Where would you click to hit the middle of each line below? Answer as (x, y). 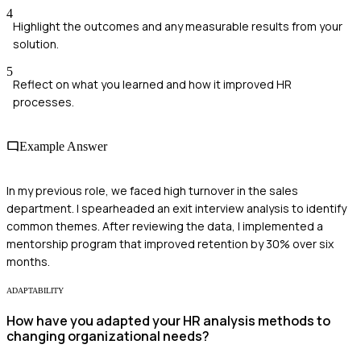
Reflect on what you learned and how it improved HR (152, 84)
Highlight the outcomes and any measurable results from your (178, 26)
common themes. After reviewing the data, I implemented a (165, 226)
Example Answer (63, 146)
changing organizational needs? (108, 336)
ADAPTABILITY (35, 291)
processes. (44, 102)
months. (28, 262)
